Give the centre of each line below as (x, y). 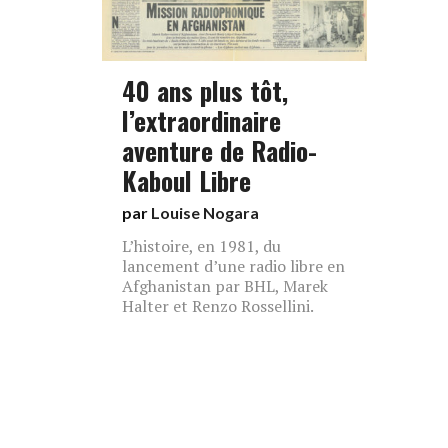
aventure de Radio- (219, 150)
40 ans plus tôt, (205, 90)
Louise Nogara (205, 212)
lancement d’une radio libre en (233, 266)
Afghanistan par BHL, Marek (225, 286)
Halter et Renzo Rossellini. (218, 306)
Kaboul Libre (186, 180)
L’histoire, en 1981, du (201, 246)
